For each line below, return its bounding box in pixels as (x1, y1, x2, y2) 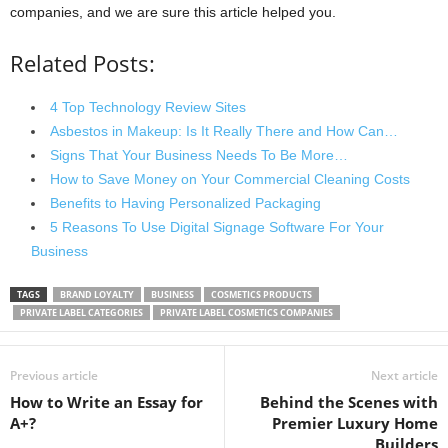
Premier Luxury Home (272, 413, 438, 434)
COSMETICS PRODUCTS (211, 288, 312, 302)
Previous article (10, 367, 98, 385)
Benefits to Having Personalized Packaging (50, 195, 321, 212)
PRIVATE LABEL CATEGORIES (20, 306, 143, 320)
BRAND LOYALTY (60, 288, 134, 302)
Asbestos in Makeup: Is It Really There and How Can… (50, 123, 398, 140)
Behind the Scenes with (260, 392, 438, 413)
